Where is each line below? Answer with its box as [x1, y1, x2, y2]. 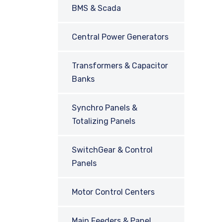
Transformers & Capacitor [72, 61, 168, 70]
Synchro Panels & [72, 103, 137, 112]
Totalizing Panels [72, 116, 135, 126]
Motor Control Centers [72, 187, 155, 197]
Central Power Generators [72, 32, 168, 42]
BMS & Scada [72, 3, 121, 13]
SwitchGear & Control [72, 145, 153, 155]
